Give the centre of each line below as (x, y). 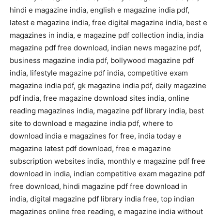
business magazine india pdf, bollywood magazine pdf (102, 61)
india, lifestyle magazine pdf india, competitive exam (99, 73)
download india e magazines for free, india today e (96, 136)
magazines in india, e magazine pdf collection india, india (107, 35)
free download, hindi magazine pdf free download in (99, 186)
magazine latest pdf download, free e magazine (90, 149)
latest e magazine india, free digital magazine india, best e (108, 23)
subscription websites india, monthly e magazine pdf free (108, 161)
